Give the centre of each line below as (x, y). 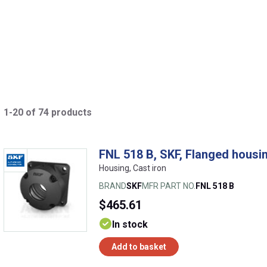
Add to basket (139, 246)
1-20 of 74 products (48, 112)
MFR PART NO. (169, 186)
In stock (130, 224)
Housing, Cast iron (133, 168)
